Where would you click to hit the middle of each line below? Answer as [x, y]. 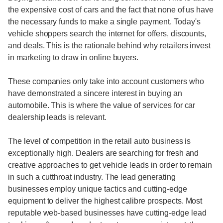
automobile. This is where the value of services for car [102, 105]
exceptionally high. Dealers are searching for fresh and [104, 153]
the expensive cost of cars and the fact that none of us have [111, 10]
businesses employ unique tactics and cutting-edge [98, 189]
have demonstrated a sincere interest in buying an [95, 93]
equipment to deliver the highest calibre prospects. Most [105, 201]
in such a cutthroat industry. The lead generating [92, 177]
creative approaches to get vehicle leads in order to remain [110, 165]
